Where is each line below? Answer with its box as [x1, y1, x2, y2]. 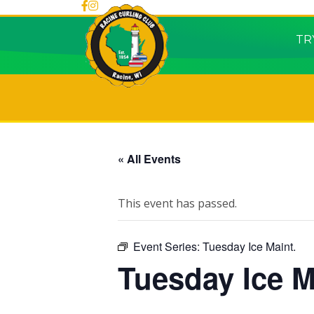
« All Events [118, 151, 181, 167]
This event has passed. [118, 196, 237, 211]
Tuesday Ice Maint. [203, 238, 296, 254]
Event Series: [133, 238, 203, 254]
